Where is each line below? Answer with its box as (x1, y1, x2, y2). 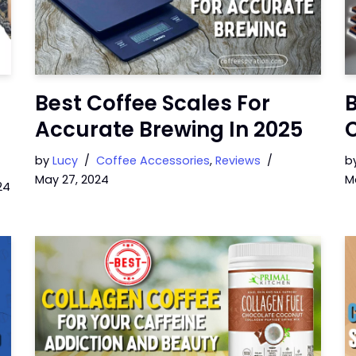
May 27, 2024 (35, 171, 109, 188)
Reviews (215, 152, 261, 168)
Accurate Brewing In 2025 (35, 114, 303, 144)
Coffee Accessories (96, 152, 210, 168)
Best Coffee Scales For (35, 88, 270, 118)
